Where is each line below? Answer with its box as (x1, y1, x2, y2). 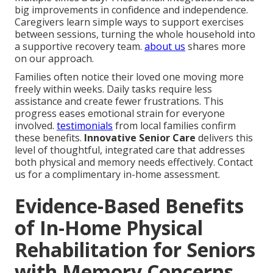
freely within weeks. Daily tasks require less (15, 82, 212, 96)
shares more (185, 39, 246, 53)
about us (144, 39, 185, 53)
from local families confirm (113, 118, 236, 132)
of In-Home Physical (15, 214, 203, 241)
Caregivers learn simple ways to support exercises (15, 15, 244, 29)
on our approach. (15, 51, 94, 65)
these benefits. (15, 130, 84, 144)
